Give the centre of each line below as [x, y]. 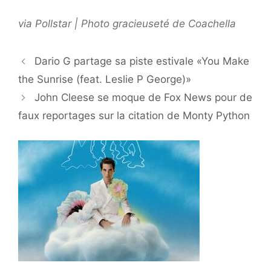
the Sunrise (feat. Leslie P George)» [105, 80]
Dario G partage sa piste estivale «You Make [142, 61]
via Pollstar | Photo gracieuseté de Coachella [127, 24]
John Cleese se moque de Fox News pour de [144, 98]
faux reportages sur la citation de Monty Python [134, 116]
